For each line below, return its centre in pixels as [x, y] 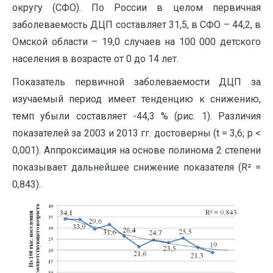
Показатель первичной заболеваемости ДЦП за [136, 82]
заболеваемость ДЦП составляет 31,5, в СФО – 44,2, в [136, 25]
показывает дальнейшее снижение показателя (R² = [136, 167]
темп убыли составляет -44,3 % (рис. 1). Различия [136, 116]
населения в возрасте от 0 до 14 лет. [95, 59]
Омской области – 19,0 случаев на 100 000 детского [136, 42]
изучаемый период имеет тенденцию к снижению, [136, 99]
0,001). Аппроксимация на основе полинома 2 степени [136, 150]
